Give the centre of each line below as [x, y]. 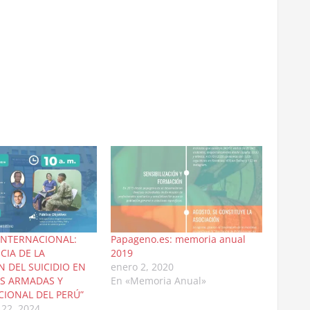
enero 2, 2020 [142, 266]
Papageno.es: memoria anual [178, 239]
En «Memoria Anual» [158, 280]
